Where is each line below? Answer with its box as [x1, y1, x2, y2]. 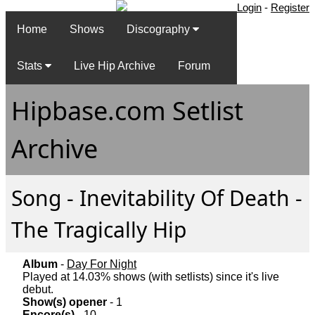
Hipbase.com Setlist [11, 93, 243, 128]
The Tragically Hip [11, 214, 186, 244]
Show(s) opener [22, 296, 107, 309]
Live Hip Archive [74, 60, 155, 72]
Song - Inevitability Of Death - [11, 183, 302, 212]
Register [271, 1, 309, 14]
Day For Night [67, 258, 136, 271]
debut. [22, 283, 53, 296]
